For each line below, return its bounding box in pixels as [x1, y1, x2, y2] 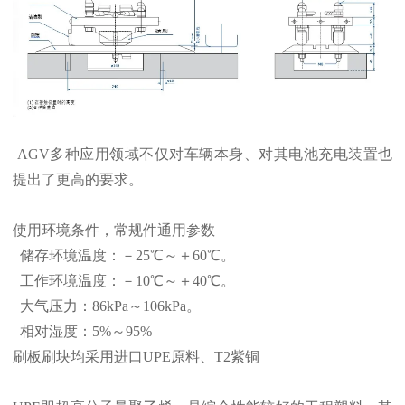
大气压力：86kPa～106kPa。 [13, 297, 201, 314]
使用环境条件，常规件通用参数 [13, 221, 215, 238]
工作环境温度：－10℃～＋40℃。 [13, 272, 239, 288]
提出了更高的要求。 [13, 171, 143, 187]
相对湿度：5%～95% [13, 323, 152, 339]
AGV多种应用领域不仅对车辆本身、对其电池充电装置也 [16, 146, 392, 162]
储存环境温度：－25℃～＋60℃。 [13, 247, 235, 263]
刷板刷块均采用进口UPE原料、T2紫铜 [13, 348, 259, 364]
